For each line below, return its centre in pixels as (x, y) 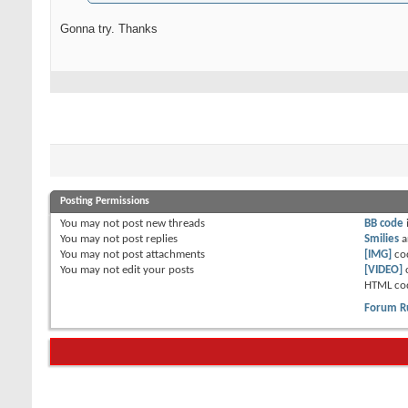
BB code (384, 224)
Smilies (382, 239)
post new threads (162, 224)
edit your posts (157, 270)
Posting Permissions (105, 201)
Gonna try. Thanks (111, 29)
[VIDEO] (384, 270)
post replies (148, 239)
